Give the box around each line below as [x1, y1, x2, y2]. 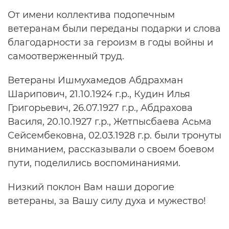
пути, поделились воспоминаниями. [8, 157, 180, 169]
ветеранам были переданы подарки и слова [8, 22, 221, 34]
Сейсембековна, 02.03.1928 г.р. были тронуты [8, 129, 221, 141]
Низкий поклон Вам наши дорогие [8, 181, 174, 193]
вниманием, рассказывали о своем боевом [8, 143, 214, 155]
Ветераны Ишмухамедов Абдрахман [8, 74, 183, 86]
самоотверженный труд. [8, 50, 124, 62]
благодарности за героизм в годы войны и [8, 36, 213, 48]
